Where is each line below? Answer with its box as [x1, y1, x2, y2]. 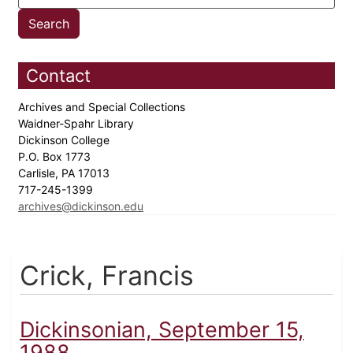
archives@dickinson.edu [18, 199, 143, 214]
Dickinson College [18, 133, 113, 147]
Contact [26, 65, 91, 87]
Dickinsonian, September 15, [20, 317, 304, 344]
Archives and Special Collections [18, 100, 188, 114]
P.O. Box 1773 [18, 150, 94, 164]
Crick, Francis [20, 259, 194, 292]
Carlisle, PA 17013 [18, 166, 113, 180]
